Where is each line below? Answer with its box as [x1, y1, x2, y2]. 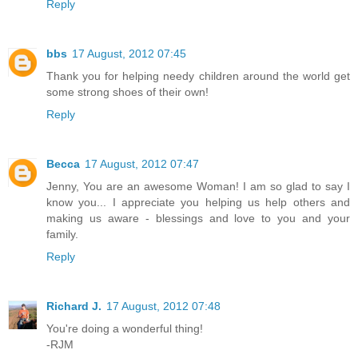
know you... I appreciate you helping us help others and [46, 196, 350, 209]
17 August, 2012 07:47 [85, 157, 199, 171]
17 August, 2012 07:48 [106, 300, 221, 313]
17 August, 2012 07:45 [72, 47, 186, 61]
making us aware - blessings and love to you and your [46, 212, 350, 225]
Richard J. [46, 300, 101, 313]
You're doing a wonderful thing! [46, 322, 203, 336]
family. [46, 228, 78, 241]
